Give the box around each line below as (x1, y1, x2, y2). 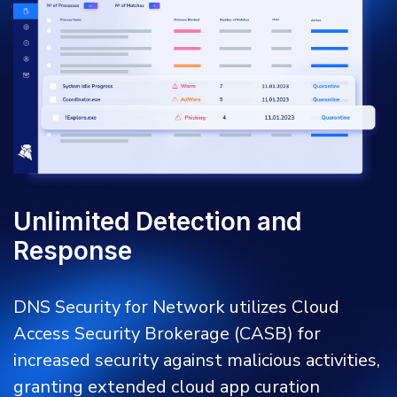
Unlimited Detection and (13, 206, 301, 237)
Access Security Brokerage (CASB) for (13, 321, 321, 346)
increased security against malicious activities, (13, 347, 380, 372)
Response (13, 235, 132, 266)
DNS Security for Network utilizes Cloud (13, 294, 339, 319)
